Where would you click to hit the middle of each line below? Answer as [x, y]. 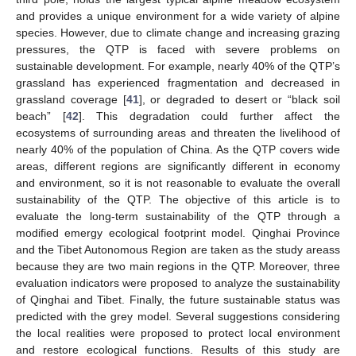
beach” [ [41, 116]
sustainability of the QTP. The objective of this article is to [178, 199]
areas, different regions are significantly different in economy [178, 166]
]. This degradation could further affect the [209, 116]
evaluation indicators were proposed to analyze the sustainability [178, 282]
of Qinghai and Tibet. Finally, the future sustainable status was [178, 299]
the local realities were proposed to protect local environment [178, 333]
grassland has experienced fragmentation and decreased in [178, 82]
